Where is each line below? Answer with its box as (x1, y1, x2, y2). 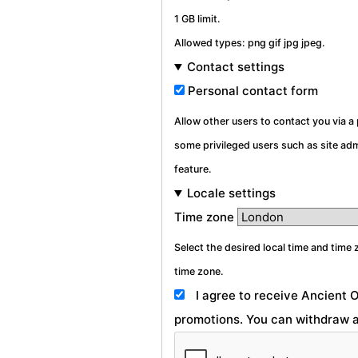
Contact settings (186, 59, 284, 75)
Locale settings (186, 185, 276, 201)
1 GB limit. (174, 13, 221, 26)
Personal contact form (188, 83, 318, 99)
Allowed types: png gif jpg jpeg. (174, 37, 325, 50)
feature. (174, 163, 212, 176)
